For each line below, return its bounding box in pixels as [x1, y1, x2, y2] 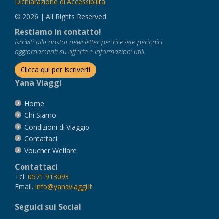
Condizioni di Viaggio [24, 122, 89, 132]
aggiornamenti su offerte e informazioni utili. [15, 47, 146, 57]
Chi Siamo [24, 110, 56, 120]
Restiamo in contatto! [15, 26, 101, 38]
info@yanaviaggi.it [35, 182, 92, 192]
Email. [15, 182, 35, 192]
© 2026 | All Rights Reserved [15, 12, 106, 22]
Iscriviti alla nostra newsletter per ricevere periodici [15, 37, 162, 47]
